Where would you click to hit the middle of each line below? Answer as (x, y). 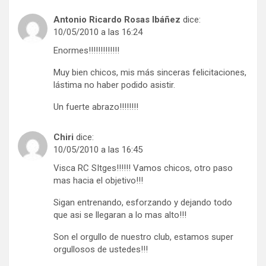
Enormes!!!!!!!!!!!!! (86, 50)
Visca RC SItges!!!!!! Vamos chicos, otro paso (143, 168)
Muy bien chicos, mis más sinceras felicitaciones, (150, 72)
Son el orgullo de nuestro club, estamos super (143, 237)
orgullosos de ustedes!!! (101, 249)
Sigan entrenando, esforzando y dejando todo (143, 202)
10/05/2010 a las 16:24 (98, 32)
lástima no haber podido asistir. (114, 85)
